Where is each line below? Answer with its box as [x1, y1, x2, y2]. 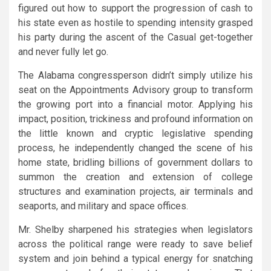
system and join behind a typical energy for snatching [18, 252, 253, 264]
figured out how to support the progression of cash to [18, 2, 253, 14]
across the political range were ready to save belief [18, 238, 253, 250]
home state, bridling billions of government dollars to [18, 156, 253, 168]
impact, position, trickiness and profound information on [18, 113, 253, 125]
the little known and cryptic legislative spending [18, 127, 253, 139]
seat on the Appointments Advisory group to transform [18, 83, 253, 96]
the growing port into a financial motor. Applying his [18, 98, 253, 110]
